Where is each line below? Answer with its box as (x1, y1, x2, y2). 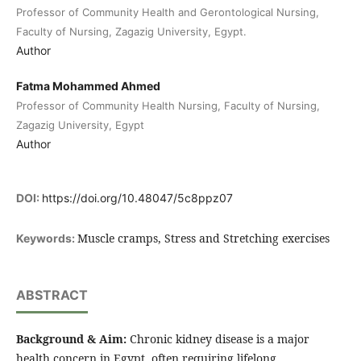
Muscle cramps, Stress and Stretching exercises (77, 230, 330, 247)
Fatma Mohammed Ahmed (15, 79, 160, 93)
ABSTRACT (15, 287, 88, 304)
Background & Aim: (15, 331, 127, 347)
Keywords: (15, 231, 77, 246)
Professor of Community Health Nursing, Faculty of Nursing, (15, 99, 320, 113)
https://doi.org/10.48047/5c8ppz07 (41, 191, 233, 205)
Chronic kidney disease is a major (126, 331, 309, 347)
